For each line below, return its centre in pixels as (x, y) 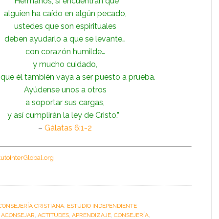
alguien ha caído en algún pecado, (65, 13)
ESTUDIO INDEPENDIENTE (102, 206)
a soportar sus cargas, (65, 102)
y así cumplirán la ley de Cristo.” (65, 115)
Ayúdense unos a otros (65, 90)
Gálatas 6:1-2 (68, 128)
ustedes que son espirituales (65, 26)
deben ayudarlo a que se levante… (65, 39)
